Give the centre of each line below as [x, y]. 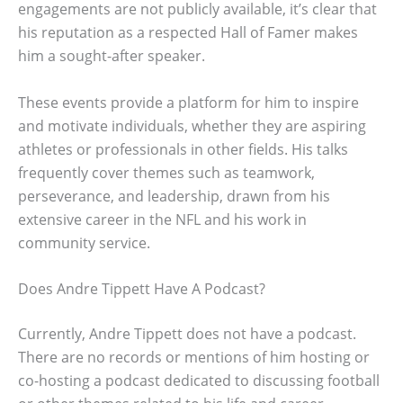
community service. [84, 242]
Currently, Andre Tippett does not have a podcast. [187, 334]
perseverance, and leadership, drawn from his [174, 196]
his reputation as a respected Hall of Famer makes [188, 32]
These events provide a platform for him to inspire [188, 102]
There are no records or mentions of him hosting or [194, 358]
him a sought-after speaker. [112, 55]
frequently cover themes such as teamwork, [166, 172]
